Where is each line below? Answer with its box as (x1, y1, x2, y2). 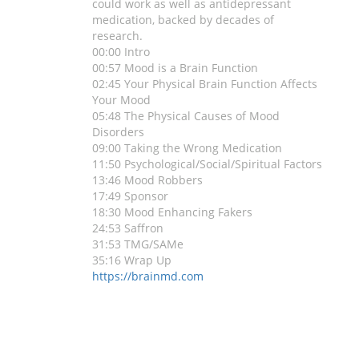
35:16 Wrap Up (92, 252, 172, 268)
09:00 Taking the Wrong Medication (92, 140, 283, 156)
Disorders (92, 124, 145, 140)
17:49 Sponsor (92, 188, 169, 204)
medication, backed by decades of (92, 12, 275, 28)
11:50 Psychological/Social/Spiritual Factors (92, 156, 323, 172)
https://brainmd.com (92, 268, 204, 284)
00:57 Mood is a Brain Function (92, 60, 259, 76)
